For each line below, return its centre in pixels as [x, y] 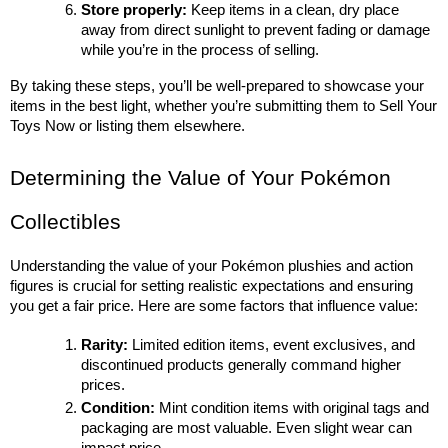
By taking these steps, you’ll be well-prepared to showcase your [217, 86]
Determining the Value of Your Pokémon [200, 178]
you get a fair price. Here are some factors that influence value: [214, 306]
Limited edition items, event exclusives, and [272, 345]
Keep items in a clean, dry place [293, 10]
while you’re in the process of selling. [200, 50]
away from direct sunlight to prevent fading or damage [256, 30]
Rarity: [105, 345]
